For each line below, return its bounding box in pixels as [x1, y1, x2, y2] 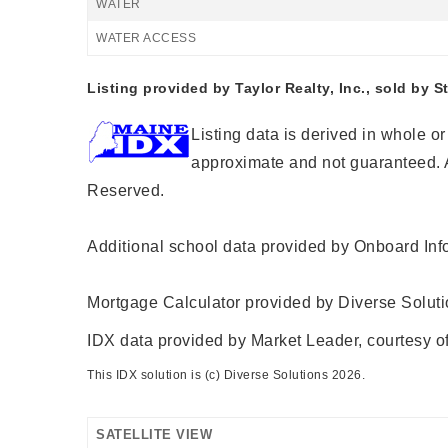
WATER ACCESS [96, 31, 196, 45]
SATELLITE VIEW [96, 427, 212, 442]
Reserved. [87, 182, 165, 199]
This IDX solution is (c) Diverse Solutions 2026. [87, 368, 365, 382]
